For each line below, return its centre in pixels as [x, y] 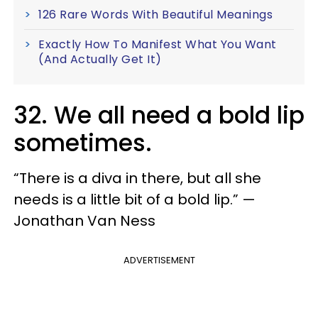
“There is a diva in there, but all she [137, 179]
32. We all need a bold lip [159, 116]
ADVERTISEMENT [159, 261]
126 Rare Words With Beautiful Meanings [155, 15]
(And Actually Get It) [100, 60]
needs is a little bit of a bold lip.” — [135, 200]
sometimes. [83, 143]
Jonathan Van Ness [84, 221]
